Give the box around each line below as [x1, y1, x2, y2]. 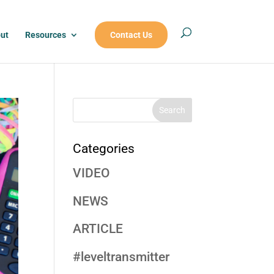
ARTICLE [73, 221, 124, 236]
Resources [24, 30, 66, 40]
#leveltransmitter [73, 249, 170, 264]
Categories [73, 141, 135, 156]
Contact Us [109, 30, 152, 40]
